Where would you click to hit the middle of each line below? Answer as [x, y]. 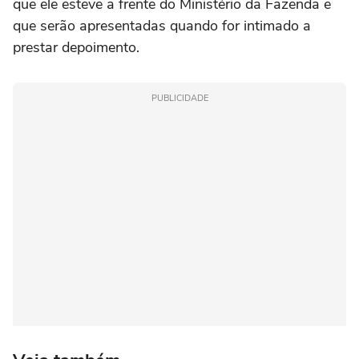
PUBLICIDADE [179, 99]
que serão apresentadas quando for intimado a [162, 26]
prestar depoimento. [76, 48]
